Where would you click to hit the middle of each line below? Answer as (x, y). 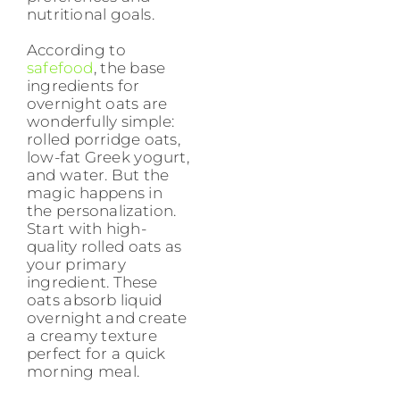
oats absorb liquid (95, 300)
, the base (129, 67)
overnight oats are (97, 103)
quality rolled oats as (104, 246)
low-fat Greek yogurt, (108, 157)
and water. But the (98, 175)
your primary (76, 264)
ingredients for (83, 85)
